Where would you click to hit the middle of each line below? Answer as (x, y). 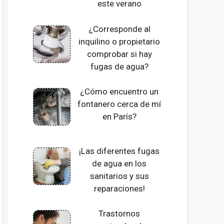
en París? (119, 117)
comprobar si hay (119, 54)
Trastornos (119, 214)
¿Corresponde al (119, 29)
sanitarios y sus (119, 176)
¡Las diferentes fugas (119, 151)
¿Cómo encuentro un (119, 92)
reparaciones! (119, 188)
